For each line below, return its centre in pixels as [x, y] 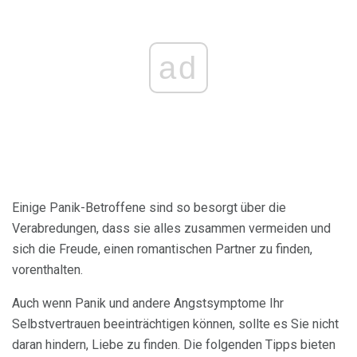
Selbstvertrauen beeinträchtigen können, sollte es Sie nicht [175, 324]
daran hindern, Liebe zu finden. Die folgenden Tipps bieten [174, 344]
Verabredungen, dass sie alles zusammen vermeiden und [171, 228]
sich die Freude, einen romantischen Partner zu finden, [162, 249]
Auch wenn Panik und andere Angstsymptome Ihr [148, 303]
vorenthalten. [47, 269]
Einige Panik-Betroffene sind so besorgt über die [149, 207]
